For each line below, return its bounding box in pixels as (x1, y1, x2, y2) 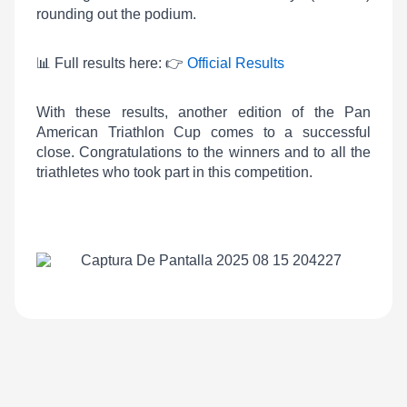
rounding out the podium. (36, 6, 196, 22)
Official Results (187, 55, 284, 71)
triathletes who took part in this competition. (36, 164, 313, 180)
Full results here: (51, 55, 165, 71)
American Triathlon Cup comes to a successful (36, 124, 371, 140)
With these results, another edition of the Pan (36, 104, 371, 120)
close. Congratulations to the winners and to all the (36, 144, 371, 160)
